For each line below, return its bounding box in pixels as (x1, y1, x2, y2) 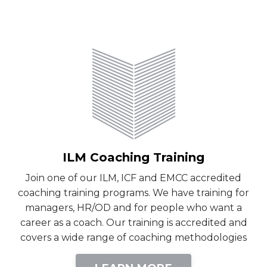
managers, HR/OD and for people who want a (25, 201, 242, 213)
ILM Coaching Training (63, 150, 204, 164)
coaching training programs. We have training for (18, 187, 249, 198)
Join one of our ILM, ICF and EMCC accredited (26, 172, 241, 184)
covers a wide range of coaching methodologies (20, 231, 247, 243)
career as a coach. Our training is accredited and (20, 216, 247, 228)
